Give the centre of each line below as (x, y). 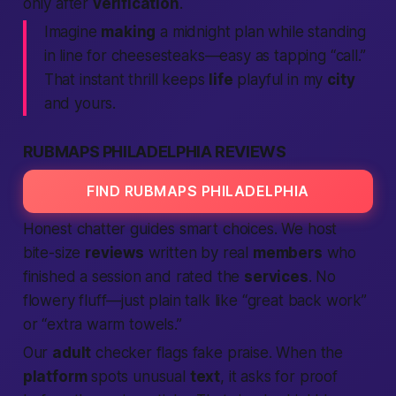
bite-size (54, 253)
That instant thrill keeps (126, 80)
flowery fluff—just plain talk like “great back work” (194, 301)
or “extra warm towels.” (102, 324)
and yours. (80, 103)
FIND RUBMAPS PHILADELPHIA (198, 191)
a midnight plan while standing (261, 32)
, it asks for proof (279, 377)
